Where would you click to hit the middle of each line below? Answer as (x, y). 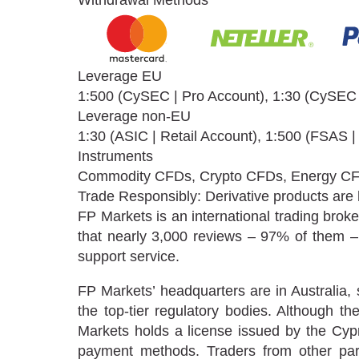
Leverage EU (120, 77)
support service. (129, 257)
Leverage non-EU (134, 117)
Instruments (115, 157)
